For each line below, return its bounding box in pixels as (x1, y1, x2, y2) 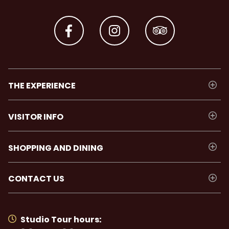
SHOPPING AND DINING (8, 142, 103, 154)
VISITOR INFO (8, 110, 63, 123)
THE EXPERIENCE (8, 80, 76, 91)
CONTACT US (8, 173, 64, 185)
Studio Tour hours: (20, 214, 102, 226)
